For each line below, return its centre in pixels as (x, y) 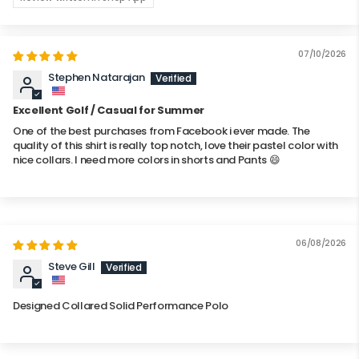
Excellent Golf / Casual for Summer (109, 111)
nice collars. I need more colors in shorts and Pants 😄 (147, 160)
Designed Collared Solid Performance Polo (121, 306)
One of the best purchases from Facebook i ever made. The (161, 131)
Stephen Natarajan (97, 78)
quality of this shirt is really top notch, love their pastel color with (175, 146)
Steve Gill (72, 267)
